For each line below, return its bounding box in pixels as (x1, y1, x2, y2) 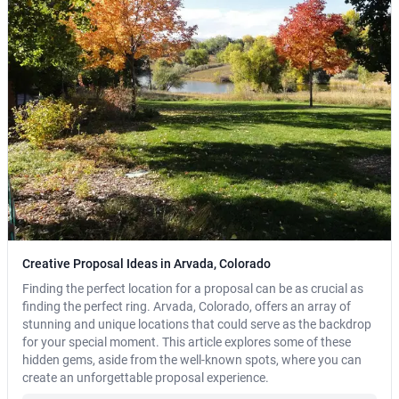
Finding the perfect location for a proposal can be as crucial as (22, 281, 363, 297)
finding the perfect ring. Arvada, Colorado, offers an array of (22, 299, 351, 314)
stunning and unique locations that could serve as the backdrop (22, 317, 371, 332)
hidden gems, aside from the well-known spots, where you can (22, 353, 362, 368)
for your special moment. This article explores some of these (22, 335, 351, 350)
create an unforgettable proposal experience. (22, 370, 269, 386)
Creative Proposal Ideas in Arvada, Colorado (22, 256, 271, 272)
